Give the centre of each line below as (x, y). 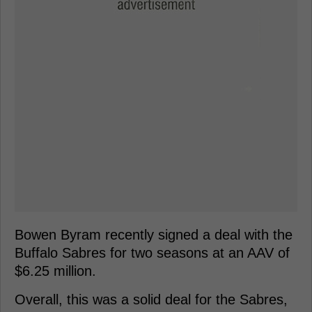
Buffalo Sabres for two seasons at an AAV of (152, 252)
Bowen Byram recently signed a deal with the (154, 234)
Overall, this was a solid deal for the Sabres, (151, 299)
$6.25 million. (55, 271)
